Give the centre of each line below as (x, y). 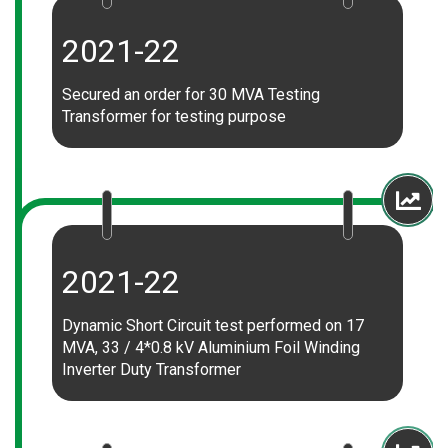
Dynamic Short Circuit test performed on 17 (213, 325)
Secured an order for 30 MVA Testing (191, 94)
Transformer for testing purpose (174, 116)
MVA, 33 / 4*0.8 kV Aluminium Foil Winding (211, 347)
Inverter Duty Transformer (151, 369)
